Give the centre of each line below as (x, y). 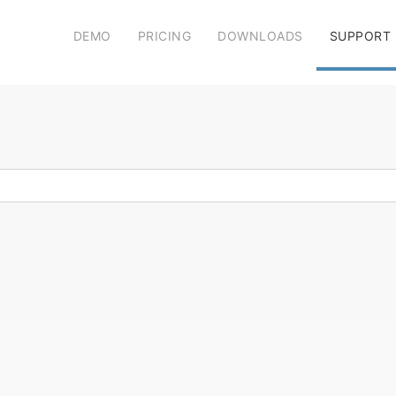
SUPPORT (360, 35)
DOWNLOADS (260, 35)
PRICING (164, 35)
